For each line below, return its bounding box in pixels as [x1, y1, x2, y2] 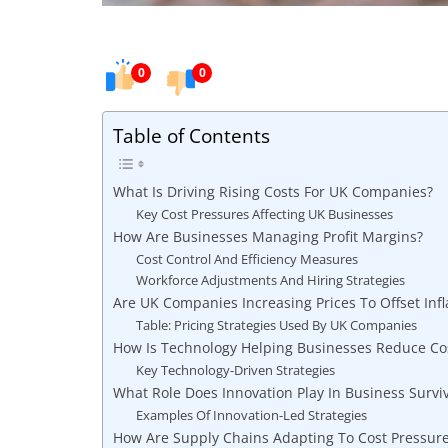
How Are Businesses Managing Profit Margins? [113, 227, 423, 246]
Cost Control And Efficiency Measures [135, 250, 358, 268]
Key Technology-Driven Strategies [135, 361, 335, 379]
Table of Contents [113, 122, 270, 149]
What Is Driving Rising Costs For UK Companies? [113, 182, 433, 201]
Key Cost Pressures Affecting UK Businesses [135, 205, 393, 223]
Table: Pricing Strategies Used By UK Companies [135, 316, 417, 334]
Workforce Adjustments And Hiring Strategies [135, 271, 405, 289]
